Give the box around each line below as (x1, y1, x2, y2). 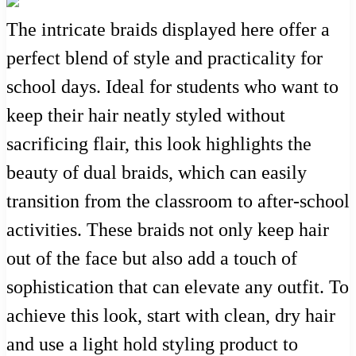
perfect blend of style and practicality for (6, 47, 323, 68)
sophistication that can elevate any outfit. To (6, 276, 349, 297)
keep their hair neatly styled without (6, 104, 285, 126)
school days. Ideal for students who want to (6, 75, 339, 97)
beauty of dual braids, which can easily (6, 161, 307, 183)
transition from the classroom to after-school (6, 190, 350, 211)
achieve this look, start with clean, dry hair (6, 304, 335, 326)
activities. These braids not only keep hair (6, 219, 329, 240)
